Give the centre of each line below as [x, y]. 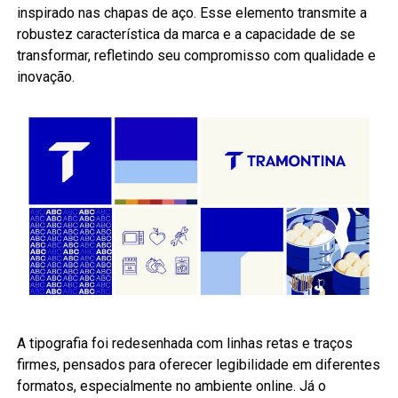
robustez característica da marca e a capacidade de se [186, 34]
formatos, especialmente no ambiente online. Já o [171, 386]
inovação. [45, 76]
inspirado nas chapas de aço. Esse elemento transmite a [191, 12]
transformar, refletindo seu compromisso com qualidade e [196, 55]
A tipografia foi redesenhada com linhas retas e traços [184, 344]
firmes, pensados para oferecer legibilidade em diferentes [198, 365]
